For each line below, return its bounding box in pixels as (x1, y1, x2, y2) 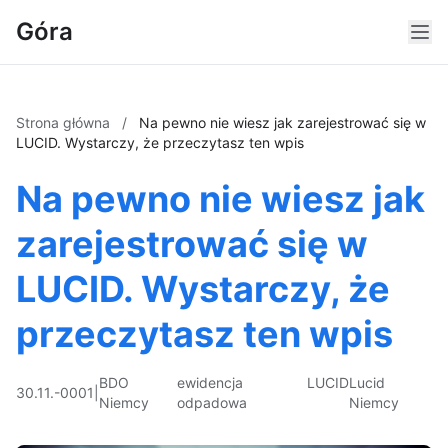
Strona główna (16, 114, 114, 131)
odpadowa (176, 394, 247, 411)
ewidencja (176, 374, 243, 391)
